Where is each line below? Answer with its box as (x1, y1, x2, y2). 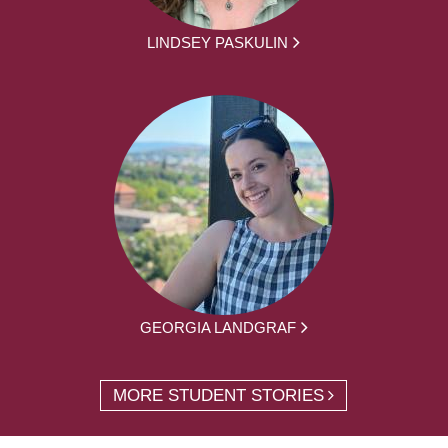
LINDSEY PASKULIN (147, 33, 289, 51)
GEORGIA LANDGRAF (139, 318, 296, 336)
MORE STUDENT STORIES (113, 385, 325, 405)
